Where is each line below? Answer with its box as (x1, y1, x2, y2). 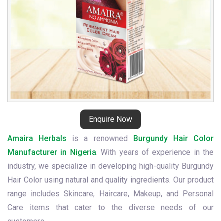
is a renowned (67, 134, 133, 143)
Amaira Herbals (7, 134, 67, 143)
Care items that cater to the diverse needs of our (7, 203, 214, 212)
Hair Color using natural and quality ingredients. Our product (7, 175, 214, 184)
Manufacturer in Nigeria (7, 147, 96, 157)
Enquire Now (89, 114, 132, 124)
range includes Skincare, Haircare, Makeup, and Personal (7, 189, 214, 198)
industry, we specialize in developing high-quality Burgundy (7, 161, 214, 171)
